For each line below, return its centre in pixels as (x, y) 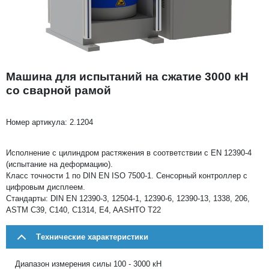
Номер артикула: (38, 122)
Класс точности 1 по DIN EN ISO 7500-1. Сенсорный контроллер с (127, 175)
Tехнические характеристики (92, 237)
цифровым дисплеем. (46, 187)
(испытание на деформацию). (59, 164)
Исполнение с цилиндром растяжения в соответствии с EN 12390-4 (129, 153)
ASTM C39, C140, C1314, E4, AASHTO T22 (83, 210)
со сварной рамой (59, 90)
